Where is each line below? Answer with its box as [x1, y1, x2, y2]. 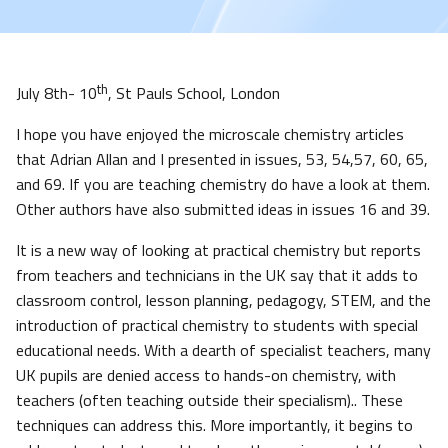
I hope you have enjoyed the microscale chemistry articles [16, 122, 404, 147]
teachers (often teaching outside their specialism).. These [16, 388, 403, 413]
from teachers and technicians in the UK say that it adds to [16, 263, 418, 288]
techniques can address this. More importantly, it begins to [16, 413, 413, 438]
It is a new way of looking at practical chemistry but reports [16, 238, 421, 263]
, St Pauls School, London [108, 81, 280, 106]
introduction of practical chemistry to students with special [16, 313, 418, 338]
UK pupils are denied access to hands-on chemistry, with [16, 363, 396, 388]
